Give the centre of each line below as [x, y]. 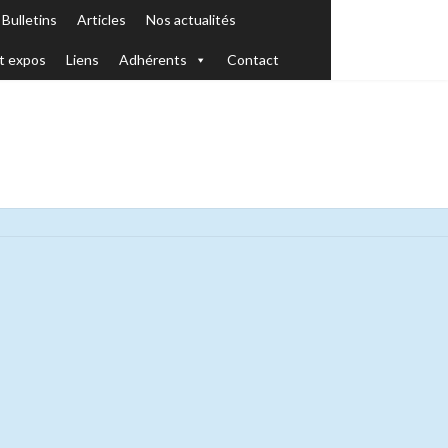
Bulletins [30, 19]
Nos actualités [191, 19]
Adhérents [153, 59]
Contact [253, 59]
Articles [102, 19]
